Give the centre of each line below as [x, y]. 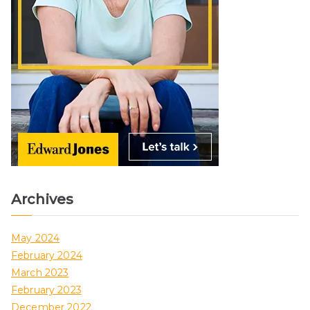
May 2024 [36, 238]
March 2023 [40, 273]
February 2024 [47, 256]
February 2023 [46, 290]
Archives [43, 200]
